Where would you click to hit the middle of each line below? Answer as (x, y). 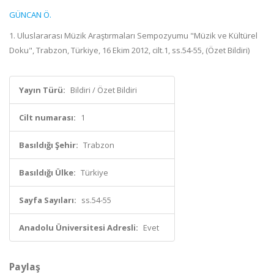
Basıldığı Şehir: (49, 145)
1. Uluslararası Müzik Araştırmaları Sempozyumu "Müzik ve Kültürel (133, 35)
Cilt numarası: (47, 117)
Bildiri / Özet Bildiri (104, 90)
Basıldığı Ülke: (47, 172)
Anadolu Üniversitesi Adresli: (79, 228)
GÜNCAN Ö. (30, 15)
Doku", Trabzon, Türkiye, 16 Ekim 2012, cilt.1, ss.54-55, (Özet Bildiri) (129, 50)
